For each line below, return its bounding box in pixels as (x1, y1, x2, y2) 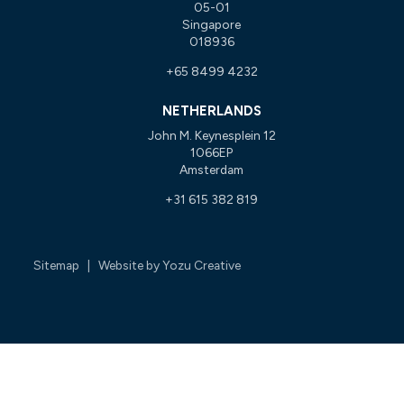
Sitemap (33, 257, 80, 272)
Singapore (182, 16, 242, 32)
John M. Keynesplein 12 (147, 127, 276, 142)
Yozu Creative (162, 257, 242, 272)
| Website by (79, 257, 163, 272)
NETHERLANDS (161, 103, 262, 120)
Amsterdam (179, 161, 244, 177)
